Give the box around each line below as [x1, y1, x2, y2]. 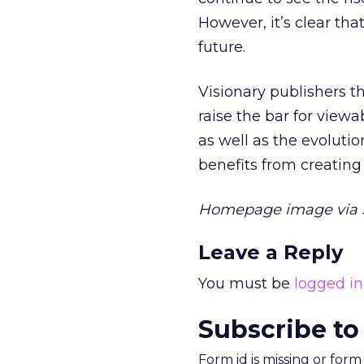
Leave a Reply [198, 240, 343, 264]
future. [198, 38, 245, 56]
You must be [198, 275, 294, 292]
